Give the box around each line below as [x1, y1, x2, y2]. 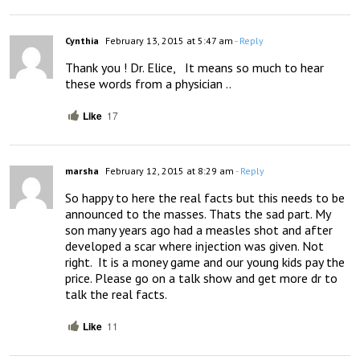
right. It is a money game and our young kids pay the [65, 254, 345, 271]
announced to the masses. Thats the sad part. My [65, 206, 330, 223]
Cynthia [65, 35, 99, 47]
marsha [65, 165, 99, 178]
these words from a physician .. [65, 76, 231, 92]
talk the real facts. [65, 286, 167, 303]
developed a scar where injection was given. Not [65, 238, 324, 255]
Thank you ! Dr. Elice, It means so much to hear [65, 59, 324, 76]
